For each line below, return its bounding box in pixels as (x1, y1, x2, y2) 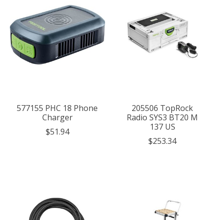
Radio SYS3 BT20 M (127, 112, 198, 123)
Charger (42, 112, 73, 123)
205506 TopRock (132, 103, 193, 114)
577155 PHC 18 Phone (17, 103, 98, 114)
